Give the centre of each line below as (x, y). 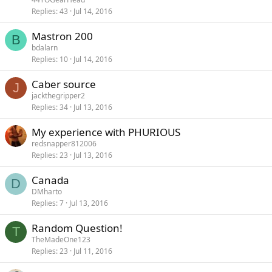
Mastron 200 (62, 36)
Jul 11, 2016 (93, 251)
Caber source (64, 84)
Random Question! (77, 228)
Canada (50, 180)
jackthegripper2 (58, 96)
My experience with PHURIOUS (106, 132)
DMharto (47, 192)
